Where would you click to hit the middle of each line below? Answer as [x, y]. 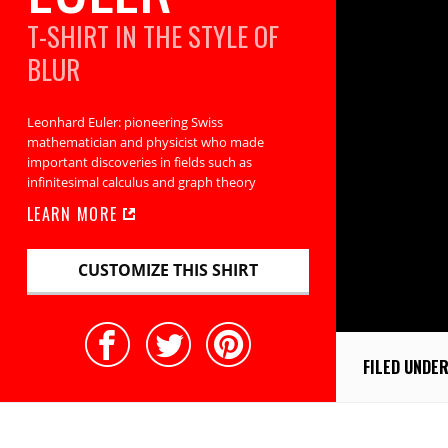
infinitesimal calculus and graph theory [141, 182]
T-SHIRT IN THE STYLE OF [152, 35]
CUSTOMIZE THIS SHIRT [168, 270]
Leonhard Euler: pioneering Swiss [124, 122]
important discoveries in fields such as [139, 162]
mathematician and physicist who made [145, 142]
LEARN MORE [74, 213]
